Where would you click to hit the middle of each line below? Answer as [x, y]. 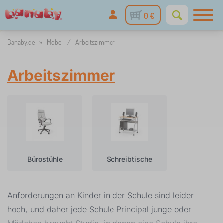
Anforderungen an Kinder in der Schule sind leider [101, 195]
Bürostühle [45, 159]
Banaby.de [21, 42]
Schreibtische [129, 159]
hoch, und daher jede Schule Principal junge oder [99, 209]
